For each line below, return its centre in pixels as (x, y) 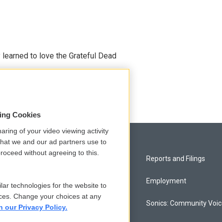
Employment (166, 181)
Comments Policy (43, 181)
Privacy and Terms (45, 158)
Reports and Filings (176, 158)
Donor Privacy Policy (47, 203)
